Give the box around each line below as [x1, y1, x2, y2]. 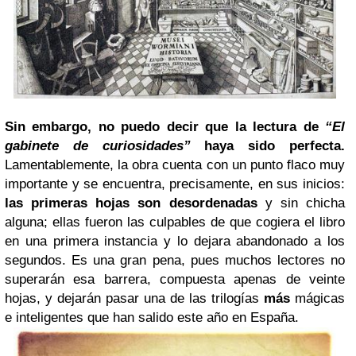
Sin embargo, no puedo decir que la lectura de [5, 119, 325, 135]
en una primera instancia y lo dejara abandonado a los [5, 234, 345, 250]
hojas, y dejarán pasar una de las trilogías [5, 291, 264, 307]
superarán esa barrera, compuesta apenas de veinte [5, 272, 345, 288]
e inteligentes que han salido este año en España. [5, 310, 299, 326]
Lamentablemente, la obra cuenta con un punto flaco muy [5, 157, 345, 173]
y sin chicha [257, 195, 346, 211]
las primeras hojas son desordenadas [5, 195, 257, 211]
